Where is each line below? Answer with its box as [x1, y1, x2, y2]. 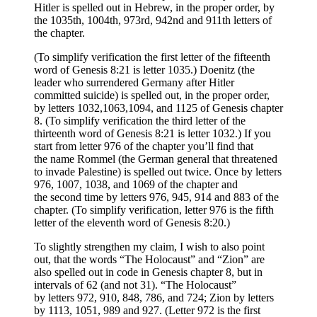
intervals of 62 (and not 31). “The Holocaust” [34, 279, 236, 292]
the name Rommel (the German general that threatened [34, 153, 277, 166]
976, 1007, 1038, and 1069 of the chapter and [34, 178, 238, 191]
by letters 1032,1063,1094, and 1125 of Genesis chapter [34, 102, 283, 115]
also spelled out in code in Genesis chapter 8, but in [34, 266, 263, 279]
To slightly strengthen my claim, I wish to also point [34, 241, 265, 253]
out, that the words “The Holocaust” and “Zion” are [34, 253, 265, 266]
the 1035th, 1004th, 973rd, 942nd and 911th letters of [34, 14, 272, 27]
